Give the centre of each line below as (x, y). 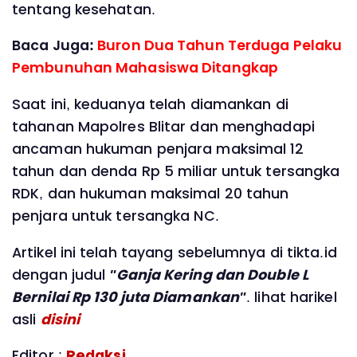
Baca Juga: (55, 46)
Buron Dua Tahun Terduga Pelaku (220, 46)
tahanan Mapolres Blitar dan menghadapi (163, 127)
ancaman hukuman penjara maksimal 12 (158, 149)
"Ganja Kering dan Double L (209, 275)
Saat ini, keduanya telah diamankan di (150, 105)
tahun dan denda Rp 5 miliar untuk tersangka (176, 172)
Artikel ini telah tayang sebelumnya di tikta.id (175, 252)
